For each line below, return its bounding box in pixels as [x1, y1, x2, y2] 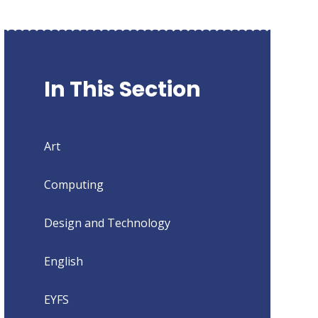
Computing [43, 176, 104, 192]
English [43, 253, 83, 269]
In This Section [43, 74, 201, 104]
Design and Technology [43, 214, 170, 231]
